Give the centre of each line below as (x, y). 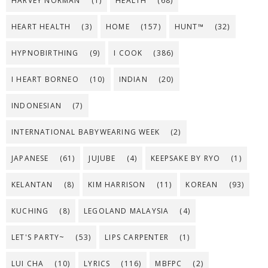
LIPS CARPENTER (137, 237)
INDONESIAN (36, 105)
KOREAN (202, 184)
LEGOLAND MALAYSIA (127, 211)
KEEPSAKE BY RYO (186, 158)
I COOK (128, 53)
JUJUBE (102, 158)
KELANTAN (32, 184)
